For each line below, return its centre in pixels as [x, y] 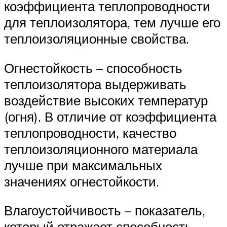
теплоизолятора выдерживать [95, 84]
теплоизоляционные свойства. [97, 39]
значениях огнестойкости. [82, 181]
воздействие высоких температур [106, 100]
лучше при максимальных [83, 165]
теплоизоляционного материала [101, 149]
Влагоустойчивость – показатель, [105, 211]
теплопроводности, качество [90, 133]
